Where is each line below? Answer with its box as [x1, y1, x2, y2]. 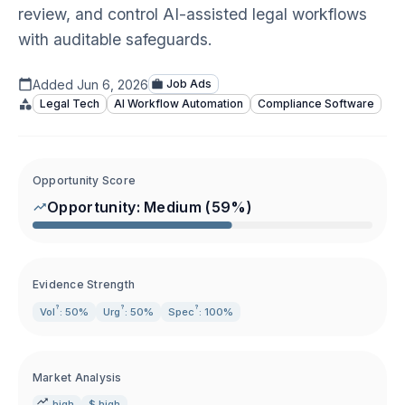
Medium [144, 198, 202, 216]
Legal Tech [40, 97, 99, 110]
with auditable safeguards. [18, 30, 212, 49]
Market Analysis [33, 371, 122, 384]
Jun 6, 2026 [77, 76, 148, 92]
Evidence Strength [33, 278, 136, 291]
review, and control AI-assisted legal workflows [18, 5, 367, 24]
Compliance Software [258, 97, 374, 110]
